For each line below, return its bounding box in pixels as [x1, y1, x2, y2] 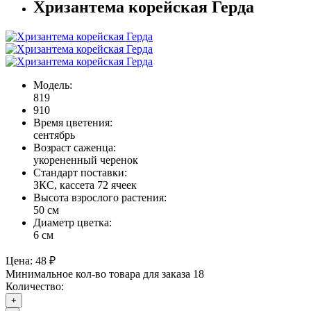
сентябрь [33, 128, 75, 141]
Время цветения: [33, 116, 112, 128]
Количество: [6, 280, 64, 292]
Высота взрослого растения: [33, 191, 167, 203]
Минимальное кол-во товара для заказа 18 [6, 267, 204, 280]
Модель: [33, 78, 72, 91]
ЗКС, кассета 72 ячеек [33, 178, 137, 191]
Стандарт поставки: [33, 166, 127, 178]
